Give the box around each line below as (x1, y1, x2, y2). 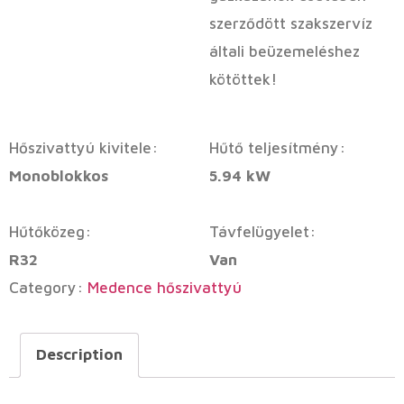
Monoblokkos (9, 166, 108, 185)
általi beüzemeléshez (209, 41, 360, 60)
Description (36, 345, 123, 364)
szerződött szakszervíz (209, 14, 372, 32)
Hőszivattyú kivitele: (9, 138, 158, 157)
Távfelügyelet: (209, 222, 316, 241)
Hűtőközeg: (9, 222, 91, 241)
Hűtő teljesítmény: (209, 138, 345, 157)
